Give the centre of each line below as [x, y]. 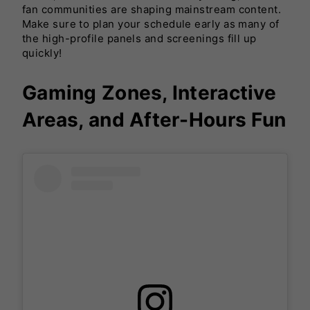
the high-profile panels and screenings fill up [139, 38]
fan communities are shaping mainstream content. [152, 9]
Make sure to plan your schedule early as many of [151, 24]
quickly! [42, 53]
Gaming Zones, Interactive [149, 92]
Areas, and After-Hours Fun [154, 119]
